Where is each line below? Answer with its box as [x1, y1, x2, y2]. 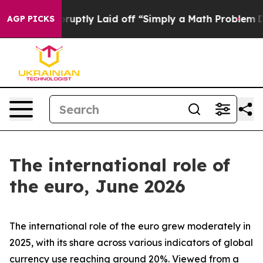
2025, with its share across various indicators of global [9, 237, 253, 248]
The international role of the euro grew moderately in [9, 220, 251, 232]
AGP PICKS [7, 14, 55, 24]
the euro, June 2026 [9, 175, 186, 197]
